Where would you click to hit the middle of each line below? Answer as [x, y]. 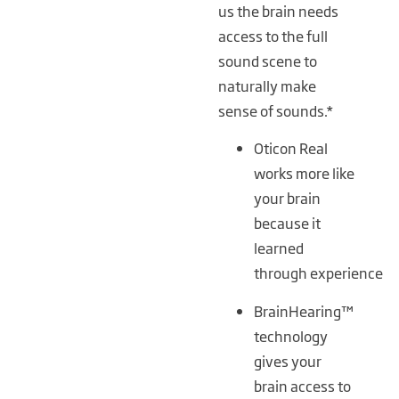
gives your [288, 360]
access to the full [273, 35]
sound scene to [268, 60]
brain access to [303, 385]
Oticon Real [291, 148]
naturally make [268, 85]
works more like [305, 173]
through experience [319, 273]
